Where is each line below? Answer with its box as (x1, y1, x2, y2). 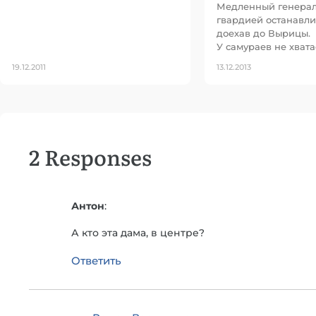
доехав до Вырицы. (217, 28, 310, 39)
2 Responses (29, 141, 152, 172)
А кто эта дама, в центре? (71, 227, 205, 239)
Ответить (71, 254, 121, 268)
